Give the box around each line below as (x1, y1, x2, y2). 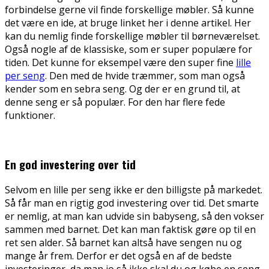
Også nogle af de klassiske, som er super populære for (5, 42, 252, 56)
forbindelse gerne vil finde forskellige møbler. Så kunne (5, 2, 254, 16)
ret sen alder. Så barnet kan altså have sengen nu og (5, 236, 242, 250)
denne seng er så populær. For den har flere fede (5, 95, 225, 109)
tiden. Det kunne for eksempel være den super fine (5, 55, 236, 69)
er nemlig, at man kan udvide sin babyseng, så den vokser (5, 210, 264, 223)
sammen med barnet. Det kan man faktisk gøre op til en (5, 223, 256, 237)
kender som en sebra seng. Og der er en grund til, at (5, 82, 240, 95)
